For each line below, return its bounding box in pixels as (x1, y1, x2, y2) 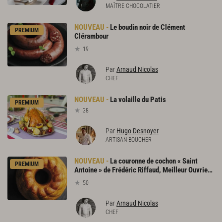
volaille (118, 95, 140, 104)
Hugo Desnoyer (116, 126, 159, 135)
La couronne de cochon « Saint (110, 156, 198, 166)
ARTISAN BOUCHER (106, 136, 152, 143)
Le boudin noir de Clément (110, 23, 185, 32)
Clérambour (74, 32, 109, 41)
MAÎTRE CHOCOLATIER (106, 2, 160, 10)
